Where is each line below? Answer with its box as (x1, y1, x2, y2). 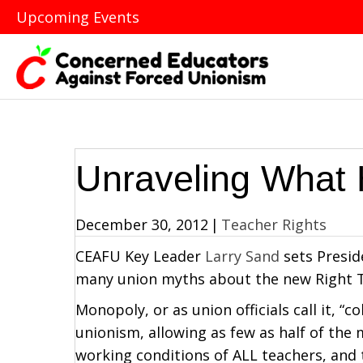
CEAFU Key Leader (75, 246, 205, 266)
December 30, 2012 (75, 214, 208, 234)
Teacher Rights (221, 214, 327, 234)
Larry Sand (205, 246, 280, 266)
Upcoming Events (16, 7, 139, 27)
